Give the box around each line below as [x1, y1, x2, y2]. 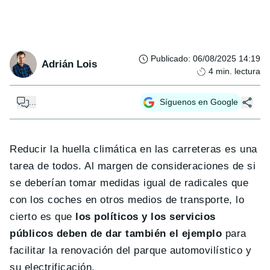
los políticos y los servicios [75, 211, 216, 223]
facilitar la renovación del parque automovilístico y [10, 245, 252, 257]
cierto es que [10, 211, 76, 223]
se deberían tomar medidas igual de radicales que [10, 177, 249, 189]
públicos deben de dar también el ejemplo [10, 228, 222, 240]
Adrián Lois [42, 58, 97, 70]
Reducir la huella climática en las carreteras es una [10, 143, 257, 155]
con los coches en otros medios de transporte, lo [10, 194, 245, 206]
